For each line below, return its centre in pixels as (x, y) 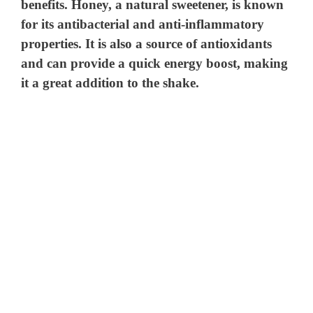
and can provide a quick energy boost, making (155, 64)
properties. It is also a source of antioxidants (147, 44)
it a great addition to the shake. (110, 83)
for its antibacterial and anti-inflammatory (143, 24)
